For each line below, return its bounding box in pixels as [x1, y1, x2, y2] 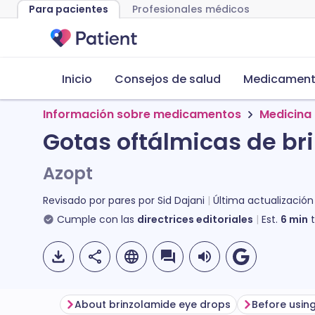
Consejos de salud [115, 71, 221, 87]
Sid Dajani [157, 193, 205, 207]
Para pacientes [29, 2, 108, 16]
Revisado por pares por [43, 193, 157, 207]
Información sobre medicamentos [43, 106, 241, 122]
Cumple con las [57, 212, 134, 226]
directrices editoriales [137, 212, 253, 226]
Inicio [62, 71, 92, 87]
